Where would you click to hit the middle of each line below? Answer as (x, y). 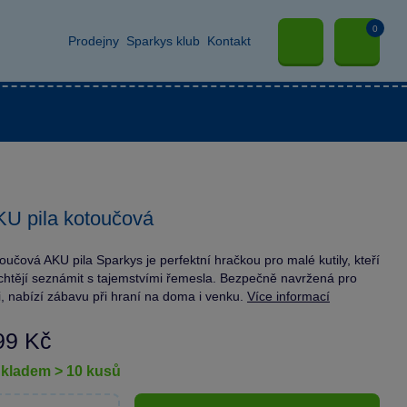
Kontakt (229, 40)
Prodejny (94, 40)
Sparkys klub (163, 40)
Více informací (288, 296)
